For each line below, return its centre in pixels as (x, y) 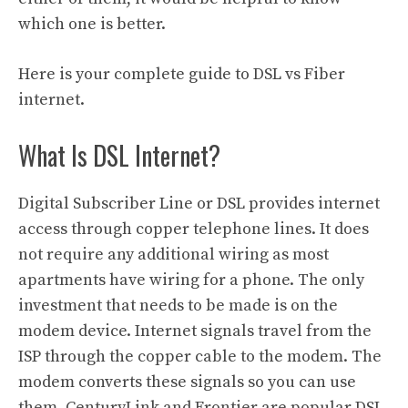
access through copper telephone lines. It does (194, 229)
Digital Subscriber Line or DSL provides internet (199, 203)
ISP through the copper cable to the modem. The (200, 356)
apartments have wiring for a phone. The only (191, 280)
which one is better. (92, 24)
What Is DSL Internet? (119, 155)
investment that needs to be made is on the (178, 305)
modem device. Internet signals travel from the (195, 331)
